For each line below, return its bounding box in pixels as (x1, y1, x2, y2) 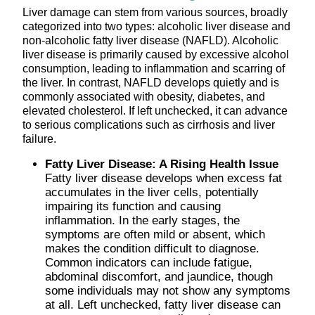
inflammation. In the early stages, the (45, 213, 240, 227)
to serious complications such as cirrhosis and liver (22, 118, 275, 131)
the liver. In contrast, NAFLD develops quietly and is (22, 76, 279, 89)
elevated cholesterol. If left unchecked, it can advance (22, 104, 288, 117)
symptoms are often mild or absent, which (45, 227, 265, 241)
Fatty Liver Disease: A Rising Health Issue (45, 157, 278, 171)
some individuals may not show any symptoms (45, 283, 290, 297)
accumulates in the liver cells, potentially (45, 185, 259, 199)
